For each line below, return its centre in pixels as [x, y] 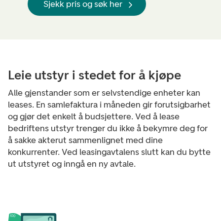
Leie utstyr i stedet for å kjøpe [94, 75]
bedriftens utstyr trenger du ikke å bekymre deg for [108, 128]
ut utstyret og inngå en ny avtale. [72, 164]
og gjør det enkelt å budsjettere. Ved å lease [94, 116]
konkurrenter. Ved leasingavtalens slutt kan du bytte [109, 152]
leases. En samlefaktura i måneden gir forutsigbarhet [109, 105]
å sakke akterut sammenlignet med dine [85, 140]
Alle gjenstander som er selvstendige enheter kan [104, 93]
